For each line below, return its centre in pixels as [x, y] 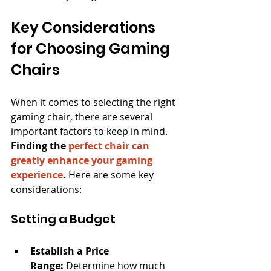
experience [37, 175]
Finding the [40, 146]
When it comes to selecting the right [94, 102]
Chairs [35, 70]
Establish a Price [71, 251]
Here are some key [111, 175]
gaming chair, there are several [83, 117]
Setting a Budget [63, 219]
